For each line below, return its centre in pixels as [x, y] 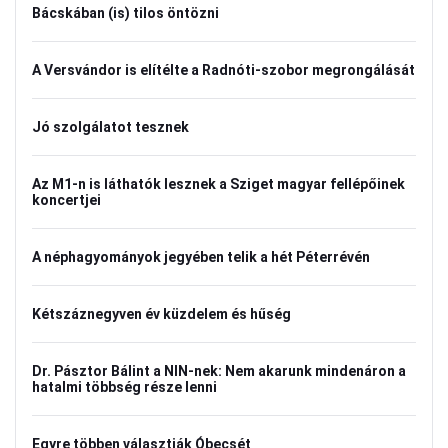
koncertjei [66, 200]
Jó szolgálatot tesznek [110, 127]
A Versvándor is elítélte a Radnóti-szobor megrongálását [223, 70]
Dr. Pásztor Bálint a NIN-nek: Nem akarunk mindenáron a [219, 371]
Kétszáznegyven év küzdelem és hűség [161, 314]
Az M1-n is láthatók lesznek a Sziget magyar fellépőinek [218, 184]
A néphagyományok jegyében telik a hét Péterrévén [201, 257]
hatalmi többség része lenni [124, 387]
